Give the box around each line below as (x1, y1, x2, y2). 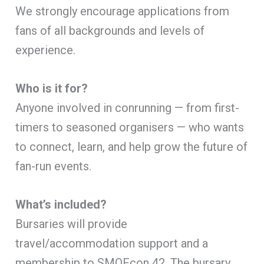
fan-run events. (15, 159, 92, 173)
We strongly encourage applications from (15, 4, 230, 18)
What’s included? (15, 197, 107, 212)
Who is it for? (15, 81, 88, 95)
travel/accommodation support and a (15, 236, 209, 250)
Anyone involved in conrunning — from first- (15, 100, 240, 115)
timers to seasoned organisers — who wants (15, 120, 245, 134)
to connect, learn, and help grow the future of (15, 139, 248, 154)
